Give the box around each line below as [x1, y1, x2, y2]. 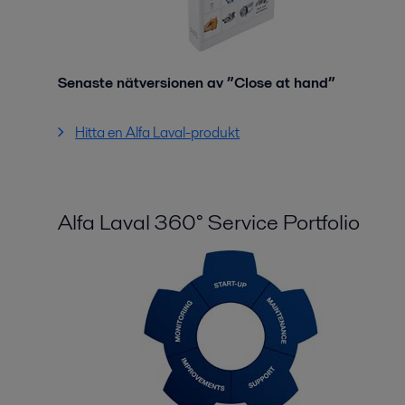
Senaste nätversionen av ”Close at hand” [58, 72, 335, 93]
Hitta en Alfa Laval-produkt [75, 122, 240, 143]
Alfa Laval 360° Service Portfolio [58, 207, 360, 237]
